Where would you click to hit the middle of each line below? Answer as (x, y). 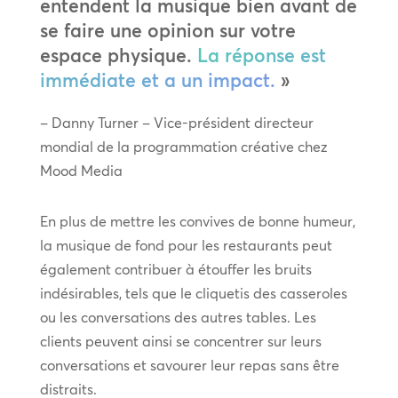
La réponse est (261, 55)
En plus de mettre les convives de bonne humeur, (197, 221)
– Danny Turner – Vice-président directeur (176, 122)
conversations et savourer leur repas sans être (189, 365)
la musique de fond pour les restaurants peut (186, 245)
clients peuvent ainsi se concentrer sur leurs (180, 341)
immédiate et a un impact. (157, 80)
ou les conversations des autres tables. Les (178, 317)
